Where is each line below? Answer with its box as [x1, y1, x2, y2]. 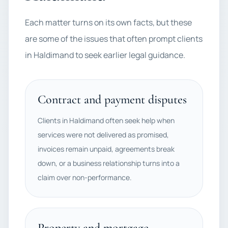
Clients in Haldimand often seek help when [38, 116, 175, 125]
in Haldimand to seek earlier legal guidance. [25, 49, 185, 61]
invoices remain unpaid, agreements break [38, 144, 175, 154]
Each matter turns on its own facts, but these [25, 17, 192, 28]
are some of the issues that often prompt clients [25, 33, 203, 44]
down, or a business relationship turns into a [38, 158, 180, 168]
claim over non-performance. [38, 173, 132, 182]
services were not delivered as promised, [38, 130, 169, 139]
